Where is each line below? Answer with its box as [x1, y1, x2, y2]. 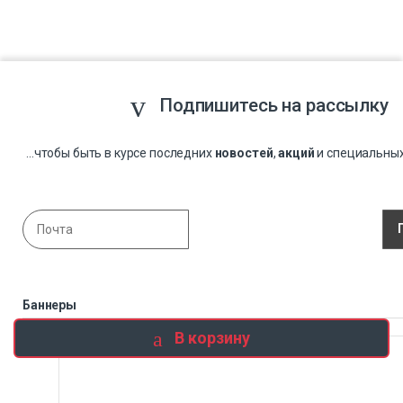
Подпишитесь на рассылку [159, 94, 389, 117]
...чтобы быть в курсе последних [26, 145, 215, 160]
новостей [214, 145, 273, 160]
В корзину [174, 328, 250, 347]
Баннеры [22, 297, 77, 312]
